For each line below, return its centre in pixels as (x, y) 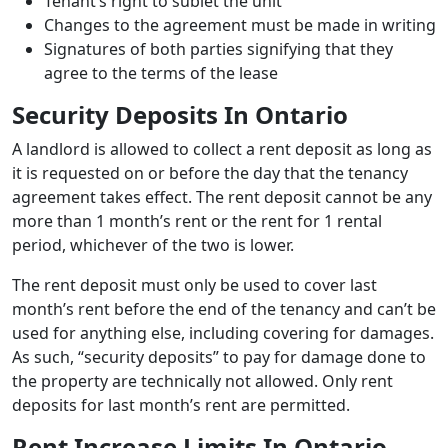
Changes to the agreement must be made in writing (240, 24)
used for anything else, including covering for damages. (223, 332)
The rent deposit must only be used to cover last (194, 284)
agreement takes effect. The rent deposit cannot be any (222, 196)
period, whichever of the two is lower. (155, 244)
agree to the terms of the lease (161, 72)
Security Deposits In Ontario (180, 114)
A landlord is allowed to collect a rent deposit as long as (222, 148)
